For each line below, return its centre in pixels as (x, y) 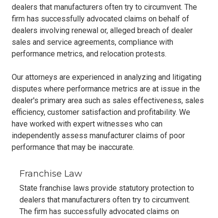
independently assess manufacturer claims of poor (98, 135)
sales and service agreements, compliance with (92, 42)
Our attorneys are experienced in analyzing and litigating (107, 77)
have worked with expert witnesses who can (87, 124)
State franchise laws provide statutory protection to (107, 188)
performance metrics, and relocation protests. (89, 54)
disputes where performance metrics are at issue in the (106, 89)
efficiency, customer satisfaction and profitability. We (101, 112)
